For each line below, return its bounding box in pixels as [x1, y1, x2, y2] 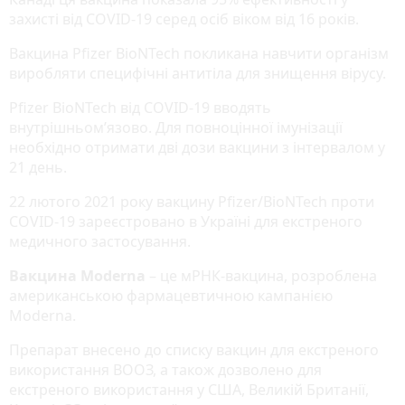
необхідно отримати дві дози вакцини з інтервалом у [9, 137, 385, 157]
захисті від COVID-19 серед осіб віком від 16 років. [9, 8, 359, 29]
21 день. [9, 156, 71, 177]
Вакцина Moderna [9, 265, 146, 286]
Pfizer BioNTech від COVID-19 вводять [9, 97, 271, 118]
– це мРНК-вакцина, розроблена [146, 265, 377, 286]
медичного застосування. [9, 231, 191, 251]
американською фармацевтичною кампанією [9, 285, 333, 306]
